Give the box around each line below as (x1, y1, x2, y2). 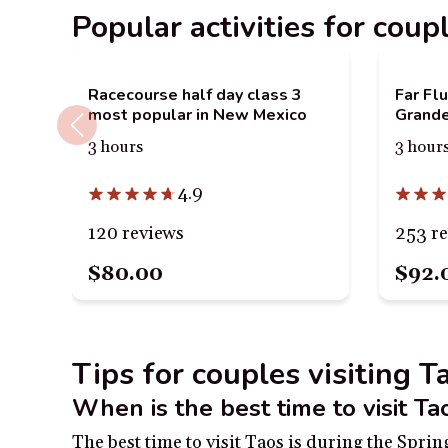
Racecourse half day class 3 (87, 84, 302, 106)
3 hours (87, 137, 143, 158)
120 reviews (87, 221, 184, 245)
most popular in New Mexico (87, 104, 307, 126)
